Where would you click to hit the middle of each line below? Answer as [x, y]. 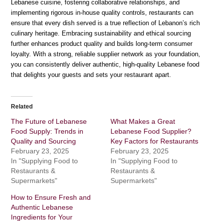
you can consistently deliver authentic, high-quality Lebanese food [105, 64]
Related [22, 106]
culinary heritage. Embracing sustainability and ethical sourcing [101, 33]
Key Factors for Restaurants [154, 141]
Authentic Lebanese [42, 207]
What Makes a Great [143, 121]
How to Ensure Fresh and [51, 197]
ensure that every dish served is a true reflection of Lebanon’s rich [106, 23]
